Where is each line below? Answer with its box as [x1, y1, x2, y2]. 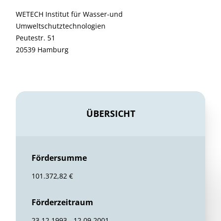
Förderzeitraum [32, 197, 93, 208]
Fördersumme [32, 152, 87, 163]
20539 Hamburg [16, 45, 69, 54]
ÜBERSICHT [86, 108, 135, 119]
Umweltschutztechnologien [16, 21, 106, 31]
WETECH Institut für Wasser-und [16, 9, 123, 19]
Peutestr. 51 [16, 33, 55, 42]
